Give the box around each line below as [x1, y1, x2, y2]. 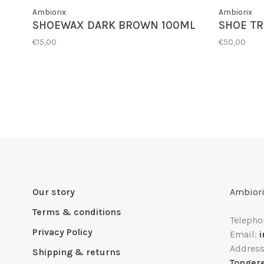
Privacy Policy [32, 226, 93, 238]
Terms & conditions [32, 206, 121, 218]
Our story [32, 186, 75, 198]
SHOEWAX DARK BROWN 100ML [32, 19, 196, 32]
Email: [230, 229, 259, 240]
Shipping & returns [32, 246, 121, 258]
